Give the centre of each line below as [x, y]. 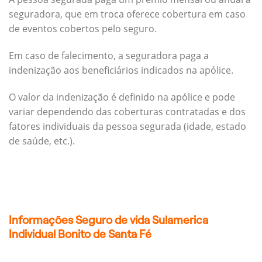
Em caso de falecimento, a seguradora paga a [109, 56]
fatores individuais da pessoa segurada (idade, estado [127, 126]
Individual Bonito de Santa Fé [80, 234]
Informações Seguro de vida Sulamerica [108, 220]
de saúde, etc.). [42, 141]
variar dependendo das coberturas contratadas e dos [127, 111]
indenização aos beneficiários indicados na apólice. [121, 70]
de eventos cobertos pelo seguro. [83, 29]
